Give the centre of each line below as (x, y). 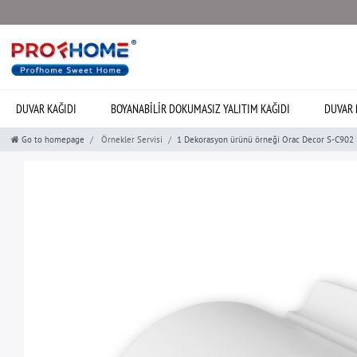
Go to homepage (53, 139)
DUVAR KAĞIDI (47, 109)
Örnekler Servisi (131, 139)
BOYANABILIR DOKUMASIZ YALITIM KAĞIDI (201, 109)
